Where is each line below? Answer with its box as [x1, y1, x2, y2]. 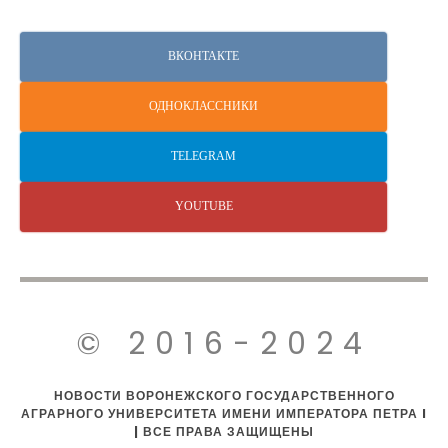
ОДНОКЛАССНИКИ [149, 99, 259, 114]
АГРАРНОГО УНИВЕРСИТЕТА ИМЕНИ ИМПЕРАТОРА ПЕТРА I [21, 405, 427, 423]
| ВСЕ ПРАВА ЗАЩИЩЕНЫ [134, 423, 314, 441]
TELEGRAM [171, 149, 237, 164]
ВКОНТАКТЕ [168, 49, 240, 64]
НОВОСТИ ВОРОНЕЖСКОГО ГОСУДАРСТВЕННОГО [53, 387, 395, 405]
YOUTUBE [174, 199, 233, 214]
